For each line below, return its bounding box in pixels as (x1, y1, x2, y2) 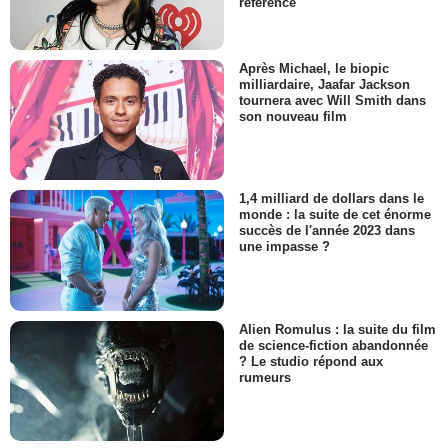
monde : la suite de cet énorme (239, 207, 431, 223)
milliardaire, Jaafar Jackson (239, 77, 410, 93)
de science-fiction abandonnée (239, 337, 428, 353)
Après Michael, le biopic (239, 60, 389, 76)
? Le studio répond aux (239, 353, 383, 369)
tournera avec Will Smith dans (239, 93, 426, 109)
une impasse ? (239, 239, 330, 255)
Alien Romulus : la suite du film (239, 321, 436, 337)
